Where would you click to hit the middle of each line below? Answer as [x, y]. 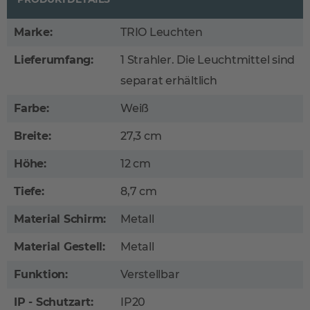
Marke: [33, 32]
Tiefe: [29, 191]
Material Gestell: [60, 247]
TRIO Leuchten [162, 32]
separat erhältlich [169, 81]
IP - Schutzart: [54, 302]
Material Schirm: [60, 219]
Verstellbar [150, 274]
